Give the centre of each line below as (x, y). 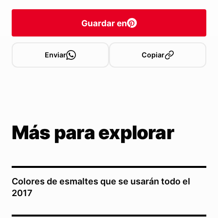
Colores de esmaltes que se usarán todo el (101, 182)
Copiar (153, 55)
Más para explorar (93, 133)
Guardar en (104, 23)
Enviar (55, 55)
